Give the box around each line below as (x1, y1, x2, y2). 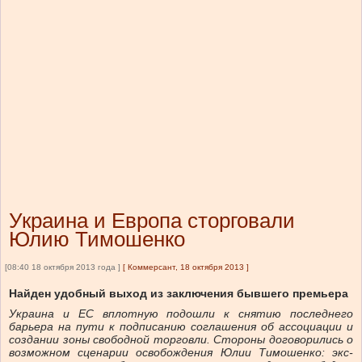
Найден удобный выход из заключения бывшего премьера (9, 287, 348, 301)
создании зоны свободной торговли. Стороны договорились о (9, 333, 353, 347)
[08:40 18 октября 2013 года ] (5, 263, 120, 272)
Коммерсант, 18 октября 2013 (128, 263, 244, 272)
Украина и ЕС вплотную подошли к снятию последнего (9, 307, 353, 321)
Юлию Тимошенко (9, 227, 185, 252)
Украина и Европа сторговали (9, 208, 295, 234)
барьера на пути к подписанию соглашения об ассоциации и (9, 320, 353, 334)
